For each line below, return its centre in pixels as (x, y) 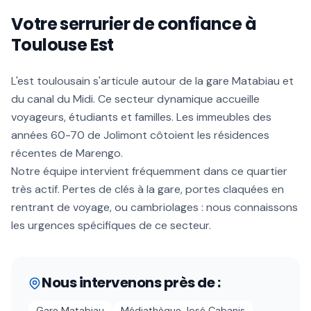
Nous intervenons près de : (131, 283)
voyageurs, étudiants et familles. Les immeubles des (141, 117)
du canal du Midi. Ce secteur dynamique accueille (135, 99)
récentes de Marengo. (67, 153)
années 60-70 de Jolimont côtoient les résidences (140, 135)
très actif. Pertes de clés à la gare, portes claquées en (148, 189)
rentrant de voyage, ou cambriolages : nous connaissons (154, 207)
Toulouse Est (62, 45)
